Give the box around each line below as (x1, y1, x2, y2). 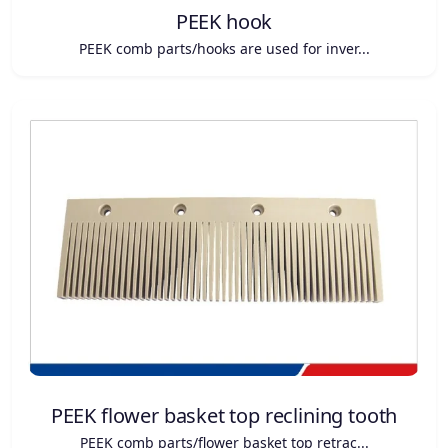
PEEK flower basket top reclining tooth (50, 402, 398, 430)
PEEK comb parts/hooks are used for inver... (78, 39, 370, 59)
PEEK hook (175, 8, 273, 36)
